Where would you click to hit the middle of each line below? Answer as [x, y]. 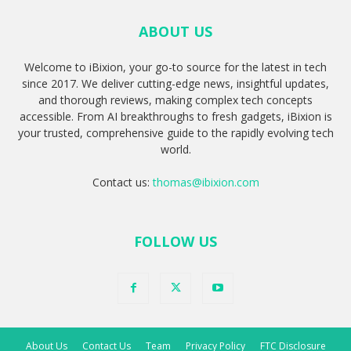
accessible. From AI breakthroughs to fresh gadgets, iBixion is [175, 116]
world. [175, 149]
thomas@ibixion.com [206, 182]
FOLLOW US [175, 241]
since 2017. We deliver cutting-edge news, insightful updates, [175, 83]
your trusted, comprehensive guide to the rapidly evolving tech [175, 132]
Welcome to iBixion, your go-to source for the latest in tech [175, 67]
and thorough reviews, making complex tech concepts [175, 100]
